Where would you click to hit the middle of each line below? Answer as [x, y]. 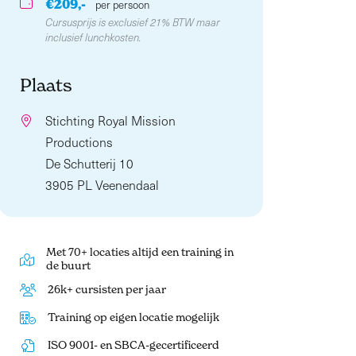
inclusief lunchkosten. [93, 37]
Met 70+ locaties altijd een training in [140, 252]
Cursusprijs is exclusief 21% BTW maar [132, 22]
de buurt [69, 266]
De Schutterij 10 [89, 164]
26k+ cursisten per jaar [107, 289]
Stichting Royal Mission [110, 121]
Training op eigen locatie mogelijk [134, 317]
